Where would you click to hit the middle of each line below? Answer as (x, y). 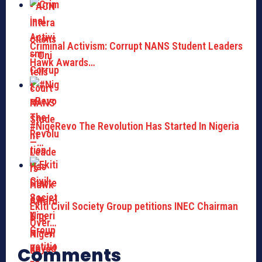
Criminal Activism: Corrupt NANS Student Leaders (136, 46)
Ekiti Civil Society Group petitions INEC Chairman (134, 206)
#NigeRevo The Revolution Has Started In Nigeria (135, 126)
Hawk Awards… (63, 63)
